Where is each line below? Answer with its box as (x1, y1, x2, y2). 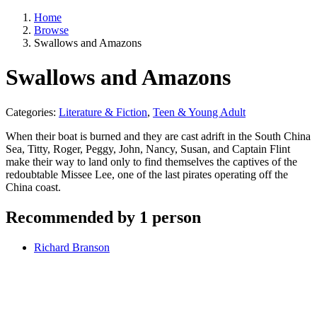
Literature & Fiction (59, 105, 147, 118)
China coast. (6, 180, 61, 193)
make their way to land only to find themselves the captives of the (6, 155, 297, 168)
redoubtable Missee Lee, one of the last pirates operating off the (6, 168, 288, 180)
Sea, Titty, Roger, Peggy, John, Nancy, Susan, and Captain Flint (6, 142, 290, 155)
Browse (34, 24, 69, 36)
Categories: (6, 105, 59, 118)
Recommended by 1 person (6, 207, 201, 226)
